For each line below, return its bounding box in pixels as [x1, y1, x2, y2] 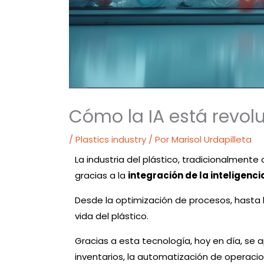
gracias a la [75, 169, 128, 181]
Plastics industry [75, 133, 146, 146]
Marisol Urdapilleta [171, 133, 252, 146]
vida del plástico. [75, 209, 151, 222]
